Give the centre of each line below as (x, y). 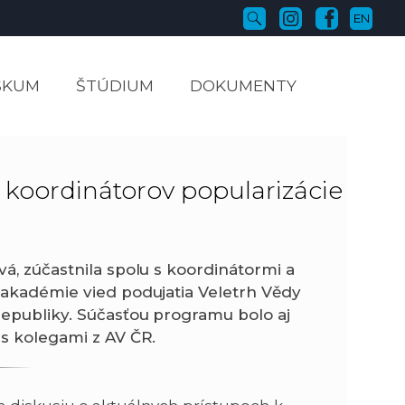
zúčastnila (65, 270)
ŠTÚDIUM (115, 85)
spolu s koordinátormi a (200, 270)
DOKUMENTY (243, 85)
